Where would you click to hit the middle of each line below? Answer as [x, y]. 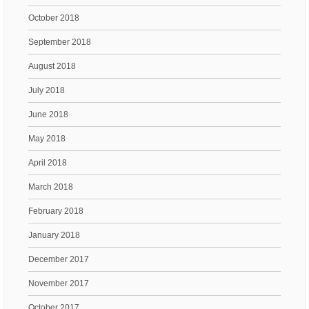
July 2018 [47, 90]
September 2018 [60, 42]
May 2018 [47, 138]
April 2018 [48, 162]
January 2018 [54, 235]
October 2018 [54, 18]
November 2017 [59, 283]
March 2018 [51, 187]
